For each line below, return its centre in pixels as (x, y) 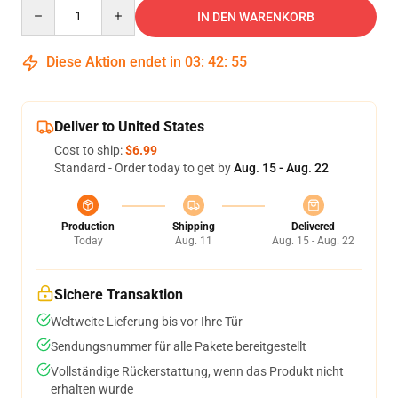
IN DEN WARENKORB (256, 17)
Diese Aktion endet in (114, 62)
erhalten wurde (92, 389)
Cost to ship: (90, 150)
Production (88, 227)
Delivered (313, 227)
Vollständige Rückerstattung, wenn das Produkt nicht (197, 371)
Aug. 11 (193, 241)
